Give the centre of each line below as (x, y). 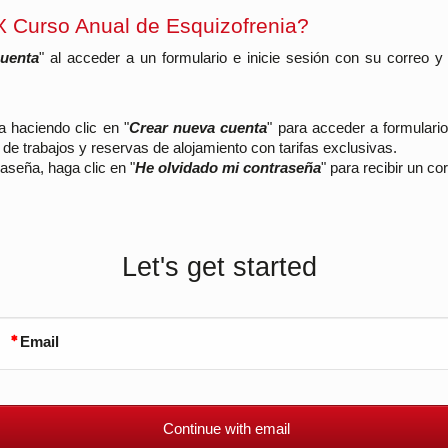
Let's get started (219, 267)
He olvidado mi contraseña (228, 168)
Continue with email (226, 429)
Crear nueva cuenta (198, 128)
